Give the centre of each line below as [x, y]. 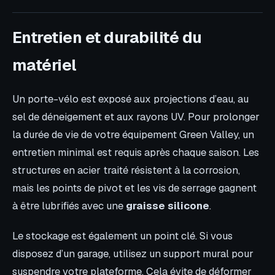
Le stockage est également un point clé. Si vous [122, 236]
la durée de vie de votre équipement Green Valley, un [133, 134]
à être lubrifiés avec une [69, 205]
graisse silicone [168, 205]
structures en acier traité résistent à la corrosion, [126, 170]
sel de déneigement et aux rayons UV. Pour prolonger [136, 116]
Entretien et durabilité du [107, 37]
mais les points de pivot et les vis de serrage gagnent [134, 188]
